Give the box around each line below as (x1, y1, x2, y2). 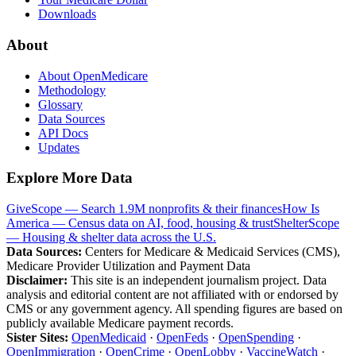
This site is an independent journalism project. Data (68, 273, 327, 288)
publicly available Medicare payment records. (6, 316, 234, 331)
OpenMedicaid (72, 331, 146, 345)
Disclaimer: (6, 273, 68, 288)
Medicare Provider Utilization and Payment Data (6, 259, 250, 273)
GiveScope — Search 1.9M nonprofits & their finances (6, 202, 282, 216)
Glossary (38, 97, 83, 111)
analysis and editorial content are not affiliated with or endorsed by (6, 288, 339, 302)
